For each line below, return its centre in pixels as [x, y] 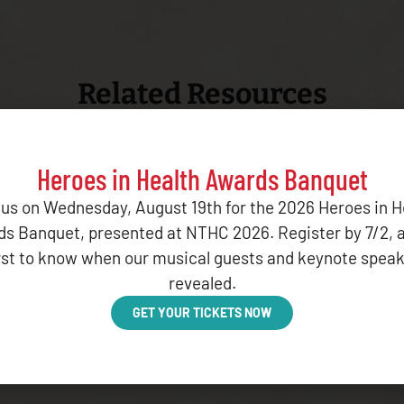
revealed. [202, 282]
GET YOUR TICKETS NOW [202, 312]
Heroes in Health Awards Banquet [202, 178]
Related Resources [202, 94]
